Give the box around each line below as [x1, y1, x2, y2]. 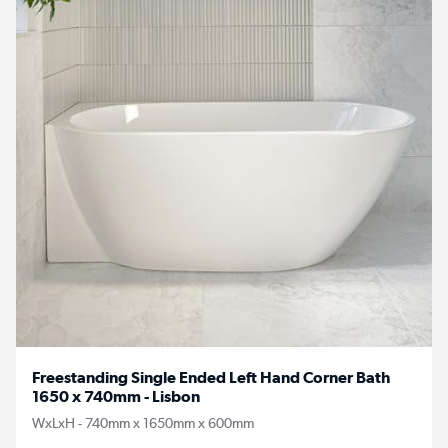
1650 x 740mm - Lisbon [32, 387, 200, 406]
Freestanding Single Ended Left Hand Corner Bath [32, 368, 390, 387]
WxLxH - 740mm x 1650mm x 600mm [32, 414, 254, 432]
